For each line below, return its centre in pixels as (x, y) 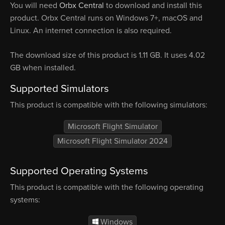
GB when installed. (43, 68)
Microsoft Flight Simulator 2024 (113, 141)
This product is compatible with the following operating (107, 188)
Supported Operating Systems (79, 171)
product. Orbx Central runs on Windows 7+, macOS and (106, 18)
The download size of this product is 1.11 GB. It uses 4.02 (107, 55)
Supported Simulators (60, 88)
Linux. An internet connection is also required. (91, 30)
